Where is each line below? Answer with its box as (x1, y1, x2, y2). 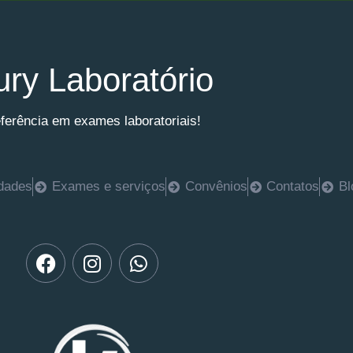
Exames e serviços (51, 179, 165, 194)
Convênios (184, 179, 247, 194)
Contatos (266, 179, 320, 194)
